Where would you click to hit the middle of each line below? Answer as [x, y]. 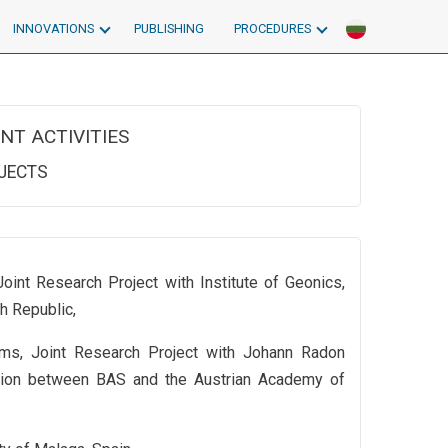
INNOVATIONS [53, 28]
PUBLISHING [169, 28]
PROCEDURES [272, 28]
